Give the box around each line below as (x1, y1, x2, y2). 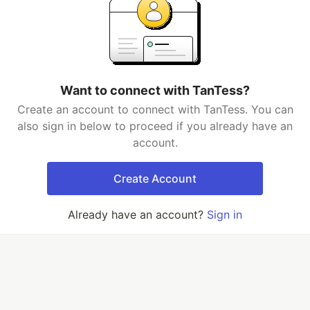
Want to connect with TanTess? (60, 83, 250, 98)
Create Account (113, 172, 197, 185)
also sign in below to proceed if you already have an (17, 119, 293, 133)
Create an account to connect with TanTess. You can (17, 102, 293, 116)
